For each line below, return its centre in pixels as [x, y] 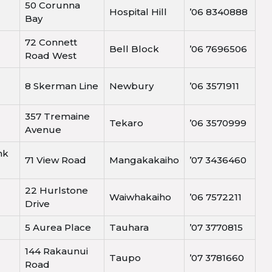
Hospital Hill [138, 12]
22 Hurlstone [56, 191]
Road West [51, 56]
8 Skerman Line [62, 86]
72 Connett [51, 42]
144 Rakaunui [56, 251]
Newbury [131, 86]
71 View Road [56, 160]
